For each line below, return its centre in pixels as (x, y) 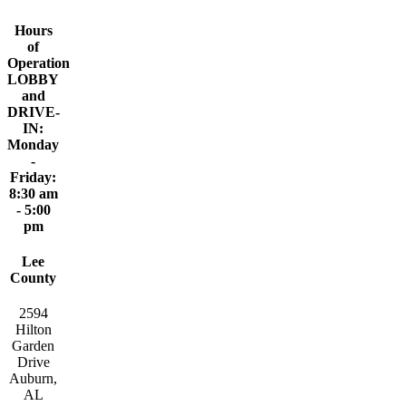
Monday (34, 144)
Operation (39, 63)
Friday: (34, 177)
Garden (34, 346)
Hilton (33, 330)
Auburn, (34, 379)
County (34, 278)
